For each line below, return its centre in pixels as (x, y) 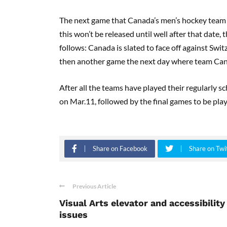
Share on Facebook (120, 148)
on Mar (72, 101)
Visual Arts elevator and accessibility (142, 203)
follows (72, 47)
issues (73, 214)
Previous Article (94, 186)
